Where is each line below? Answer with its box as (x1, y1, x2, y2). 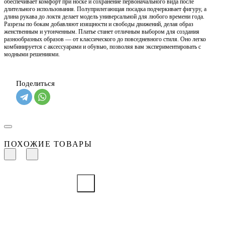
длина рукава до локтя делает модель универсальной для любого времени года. (4, 13, 204, 21)
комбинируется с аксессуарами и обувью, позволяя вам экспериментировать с (4, 43, 201, 51)
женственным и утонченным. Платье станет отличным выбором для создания (4, 28, 199, 36)
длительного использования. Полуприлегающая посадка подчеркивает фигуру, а (4, 6, 206, 13)
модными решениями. (4, 51, 60, 58)
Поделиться (16, 79, 55, 88)
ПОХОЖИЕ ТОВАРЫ (4, 140, 92, 149)
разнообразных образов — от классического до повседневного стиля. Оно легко (4, 36, 206, 43)
